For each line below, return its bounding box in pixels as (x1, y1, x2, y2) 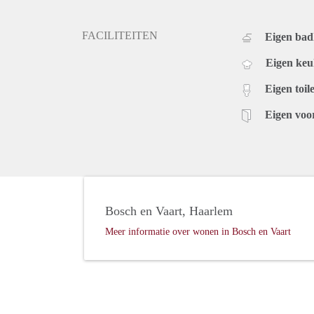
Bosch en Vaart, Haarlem (105, 204, 233, 219)
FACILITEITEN (82, 29, 158, 42)
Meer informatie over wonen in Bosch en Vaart (105, 226, 291, 238)
